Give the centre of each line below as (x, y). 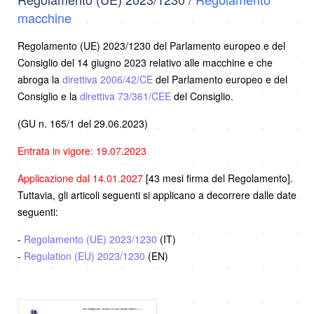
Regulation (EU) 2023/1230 (84, 255)
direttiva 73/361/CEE (125, 96)
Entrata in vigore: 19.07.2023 (82, 150)
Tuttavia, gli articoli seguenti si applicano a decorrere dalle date (157, 194)
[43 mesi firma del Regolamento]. (219, 178)
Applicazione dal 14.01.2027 (82, 178)
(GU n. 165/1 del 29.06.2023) (83, 123)
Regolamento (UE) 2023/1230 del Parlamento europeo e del (151, 45)
